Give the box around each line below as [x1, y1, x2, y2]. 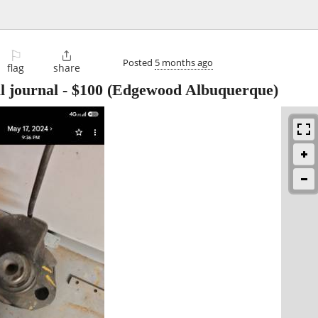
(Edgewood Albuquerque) [103, 81, 278, 99]
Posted [123, 55, 155, 69]
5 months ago [155, 55, 213, 69]
